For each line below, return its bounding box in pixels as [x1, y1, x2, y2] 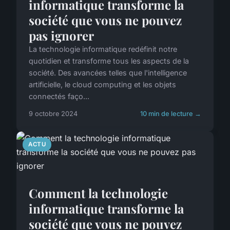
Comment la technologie [29, 185, 168, 201]
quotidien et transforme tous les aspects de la [29, 56, 189, 65]
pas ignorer [29, 27, 94, 44]
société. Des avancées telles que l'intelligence [29, 68, 187, 77]
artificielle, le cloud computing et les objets [29, 80, 176, 89]
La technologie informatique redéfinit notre [29, 45, 177, 53]
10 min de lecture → [140, 110, 201, 118]
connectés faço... [29, 92, 89, 101]
